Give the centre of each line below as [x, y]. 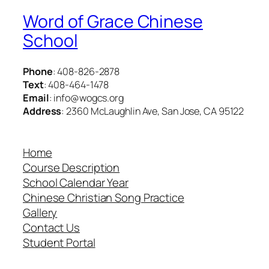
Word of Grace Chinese [113, 22]
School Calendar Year [76, 183]
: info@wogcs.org [86, 98]
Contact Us [51, 228]
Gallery [40, 213]
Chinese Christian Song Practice [104, 198]
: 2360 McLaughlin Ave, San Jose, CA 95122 [153, 111]
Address [42, 111]
